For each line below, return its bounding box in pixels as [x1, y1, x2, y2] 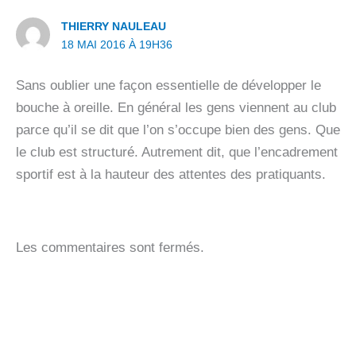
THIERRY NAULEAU [61, 20, 167, 33]
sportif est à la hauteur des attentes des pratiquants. [16, 166, 326, 182]
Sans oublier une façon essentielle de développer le [16, 77, 321, 93]
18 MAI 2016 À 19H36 [61, 38, 173, 52]
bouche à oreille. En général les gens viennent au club [16, 99, 336, 115]
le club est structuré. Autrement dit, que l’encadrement [16, 144, 338, 160]
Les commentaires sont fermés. [16, 239, 204, 255]
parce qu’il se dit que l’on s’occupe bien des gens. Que [16, 122, 340, 137]
